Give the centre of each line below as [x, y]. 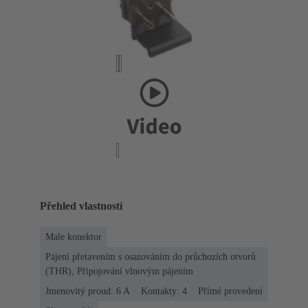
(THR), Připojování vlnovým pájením [119, 272]
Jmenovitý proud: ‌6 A [88, 291]
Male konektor [74, 237]
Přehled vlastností [81, 206]
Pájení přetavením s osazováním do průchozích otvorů [151, 257]
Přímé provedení [230, 291]
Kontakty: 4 [164, 291]
